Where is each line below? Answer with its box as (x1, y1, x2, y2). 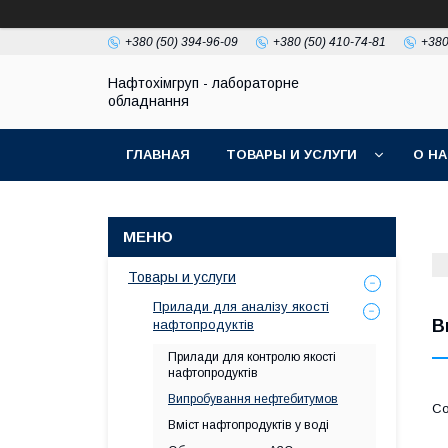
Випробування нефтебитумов (168, 392, 338, 406)
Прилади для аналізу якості (153, 299, 329, 314)
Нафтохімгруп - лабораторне (108, 75, 299, 91)
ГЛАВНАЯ (126, 147, 190, 162)
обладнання (108, 93, 189, 109)
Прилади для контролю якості (168, 350, 336, 364)
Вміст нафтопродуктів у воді (168, 418, 329, 432)
